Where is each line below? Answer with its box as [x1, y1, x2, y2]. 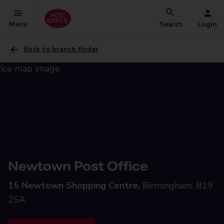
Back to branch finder [24, 44, 98, 54]
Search [159, 19, 183, 29]
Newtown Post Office [8, 158, 148, 174]
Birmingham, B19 [142, 179, 213, 191]
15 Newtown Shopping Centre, [8, 179, 140, 191]
